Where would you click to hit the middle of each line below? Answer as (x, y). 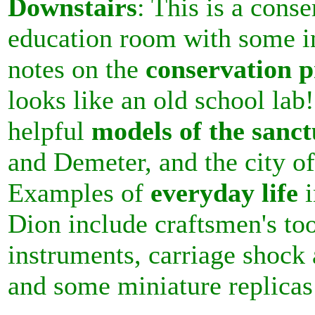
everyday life (221, 193)
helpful (50, 131)
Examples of (76, 193)
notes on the (77, 69)
